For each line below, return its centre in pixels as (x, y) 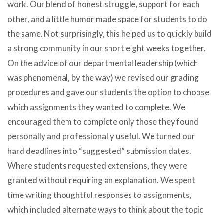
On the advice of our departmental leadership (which (103, 63)
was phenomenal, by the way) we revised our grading (103, 77)
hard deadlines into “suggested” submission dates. (99, 151)
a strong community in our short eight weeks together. (107, 48)
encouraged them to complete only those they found (103, 121)
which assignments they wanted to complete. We (96, 107)
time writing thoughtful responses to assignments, (99, 195)
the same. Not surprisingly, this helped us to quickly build (109, 33)
